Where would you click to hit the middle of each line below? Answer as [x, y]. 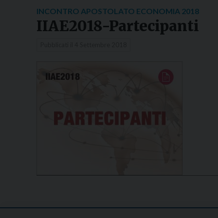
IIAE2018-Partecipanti [118, 26]
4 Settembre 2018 [100, 45]
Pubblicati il [57, 45]
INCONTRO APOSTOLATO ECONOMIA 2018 [118, 11]
